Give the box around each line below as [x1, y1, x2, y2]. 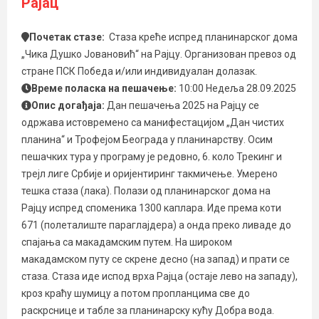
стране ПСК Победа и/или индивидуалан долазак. [21, 66, 257, 77]
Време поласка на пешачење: [31, 83, 179, 94]
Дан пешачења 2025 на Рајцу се [107, 100, 259, 111]
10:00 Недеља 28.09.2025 [179, 83, 296, 94]
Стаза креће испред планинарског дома [108, 31, 298, 43]
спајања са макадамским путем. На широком [21, 236, 232, 248]
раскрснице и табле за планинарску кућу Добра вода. [21, 305, 274, 316]
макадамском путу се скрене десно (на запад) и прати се [21, 253, 290, 265]
